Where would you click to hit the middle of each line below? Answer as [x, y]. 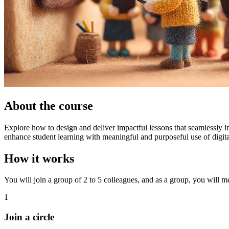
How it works [39, 158]
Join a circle [29, 217]
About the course [49, 106]
